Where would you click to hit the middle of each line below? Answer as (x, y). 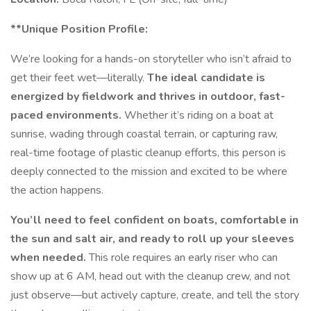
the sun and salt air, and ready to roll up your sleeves (152, 239)
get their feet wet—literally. (79, 78)
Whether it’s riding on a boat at (199, 115)
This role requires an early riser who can (183, 258)
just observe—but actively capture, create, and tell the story (155, 295)
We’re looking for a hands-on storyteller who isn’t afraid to (151, 59)
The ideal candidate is (206, 78)
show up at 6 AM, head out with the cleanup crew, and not (150, 276)
